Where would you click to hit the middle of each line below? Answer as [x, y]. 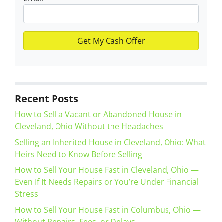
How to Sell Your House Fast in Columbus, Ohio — [108, 210]
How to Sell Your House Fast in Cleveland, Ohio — [107, 170]
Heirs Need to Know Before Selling [79, 154]
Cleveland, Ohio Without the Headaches [89, 127]
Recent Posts [47, 99]
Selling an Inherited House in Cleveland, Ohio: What [110, 142]
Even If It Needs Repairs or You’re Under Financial [107, 182]
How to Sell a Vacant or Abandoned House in [98, 115]
